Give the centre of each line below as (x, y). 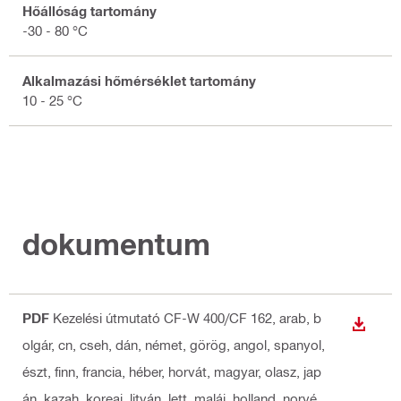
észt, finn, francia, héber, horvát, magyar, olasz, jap (172, 371)
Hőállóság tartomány (90, 11)
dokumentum (116, 243)
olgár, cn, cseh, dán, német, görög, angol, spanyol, (174, 344)
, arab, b (297, 317)
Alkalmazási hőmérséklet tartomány (139, 81)
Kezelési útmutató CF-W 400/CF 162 (162, 317)
